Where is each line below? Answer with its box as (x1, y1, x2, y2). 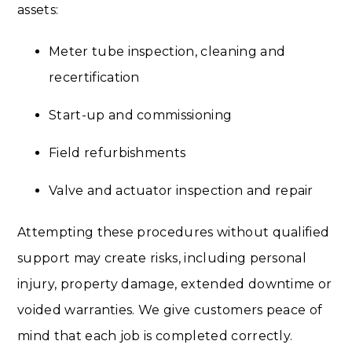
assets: (17, 2, 59, 17)
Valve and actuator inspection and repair (49, 182, 313, 198)
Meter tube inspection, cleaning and (49, 43, 286, 59)
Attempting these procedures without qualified (17, 224, 330, 240)
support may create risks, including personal (17, 250, 307, 266)
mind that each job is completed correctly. (17, 328, 293, 343)
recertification (49, 69, 140, 85)
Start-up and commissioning (49, 107, 233, 123)
